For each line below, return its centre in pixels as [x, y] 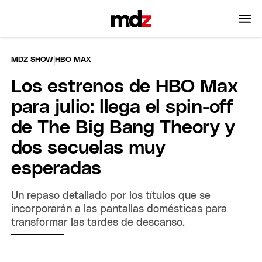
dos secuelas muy [89, 148]
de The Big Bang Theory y [123, 128]
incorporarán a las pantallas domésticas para [119, 209]
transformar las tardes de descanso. [98, 223]
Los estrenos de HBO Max [125, 87]
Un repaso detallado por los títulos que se [111, 196]
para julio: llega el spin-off [123, 107]
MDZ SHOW [32, 60]
